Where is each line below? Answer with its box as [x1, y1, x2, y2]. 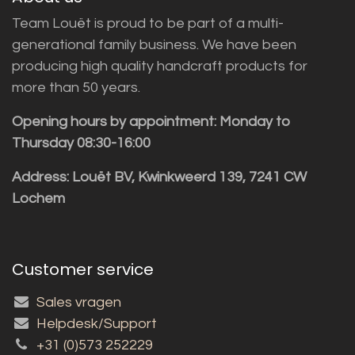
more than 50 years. [12, 79, 140, 95]
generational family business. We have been [12, 36, 296, 52]
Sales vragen [36, 294, 122, 310]
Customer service [12, 258, 154, 281]
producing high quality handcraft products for [12, 58, 307, 74]
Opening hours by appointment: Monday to [12, 113, 291, 129]
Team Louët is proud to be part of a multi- [12, 15, 284, 31]
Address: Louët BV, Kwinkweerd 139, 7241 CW [12, 169, 307, 185]
